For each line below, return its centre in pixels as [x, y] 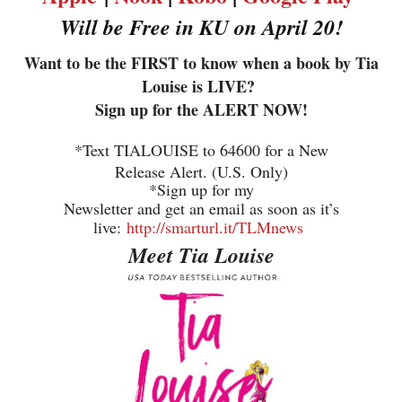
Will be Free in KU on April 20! [201, 27]
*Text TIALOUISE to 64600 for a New [201, 150]
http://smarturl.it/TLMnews [215, 227]
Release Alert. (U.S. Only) [201, 172]
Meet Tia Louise [201, 255]
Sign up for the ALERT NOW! [201, 110]
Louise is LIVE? [201, 87]
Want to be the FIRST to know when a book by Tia [201, 63]
